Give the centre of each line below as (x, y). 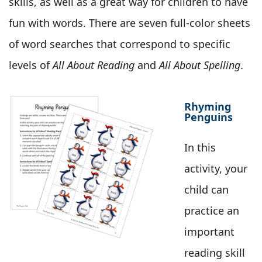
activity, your (216, 169)
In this (200, 148)
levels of (31, 65)
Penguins (208, 117)
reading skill (215, 253)
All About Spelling (200, 65)
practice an (212, 211)
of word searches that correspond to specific (120, 44)
